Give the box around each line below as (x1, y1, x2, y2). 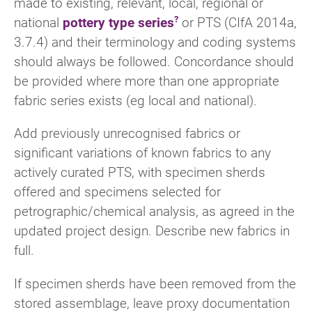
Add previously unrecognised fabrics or (14, 124, 240, 142)
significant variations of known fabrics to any (14, 143, 271, 162)
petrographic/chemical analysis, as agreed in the (14, 202, 295, 220)
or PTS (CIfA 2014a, (178, 13, 297, 31)
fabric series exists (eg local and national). (14, 91, 257, 109)
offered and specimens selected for (14, 182, 221, 201)
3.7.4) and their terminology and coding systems (14, 33, 296, 51)
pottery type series (63, 13, 174, 31)
